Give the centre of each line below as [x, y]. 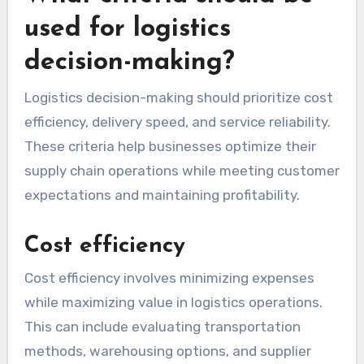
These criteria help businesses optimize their [170, 146]
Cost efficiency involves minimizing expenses [169, 277]
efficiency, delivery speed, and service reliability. [177, 121]
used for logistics [127, 30]
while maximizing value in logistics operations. [173, 302]
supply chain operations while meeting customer [182, 170]
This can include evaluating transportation [162, 326]
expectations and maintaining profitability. [162, 195]
